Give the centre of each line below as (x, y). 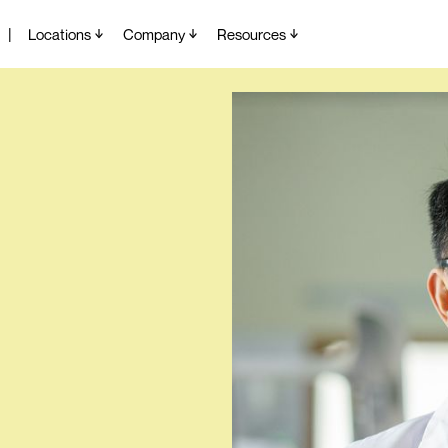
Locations (59, 34)
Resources (251, 34)
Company (154, 34)
